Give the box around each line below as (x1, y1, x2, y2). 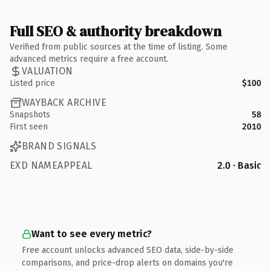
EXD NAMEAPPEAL (10, 159, 93, 171)
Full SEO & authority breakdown (10, 21, 221, 41)
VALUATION (22, 65, 73, 77)
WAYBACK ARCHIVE (22, 97, 106, 108)
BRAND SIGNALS (22, 140, 97, 152)
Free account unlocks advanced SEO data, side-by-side (22, 244, 233, 255)
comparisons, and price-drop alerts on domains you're (22, 257, 233, 268)
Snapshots (10, 109, 50, 120)
